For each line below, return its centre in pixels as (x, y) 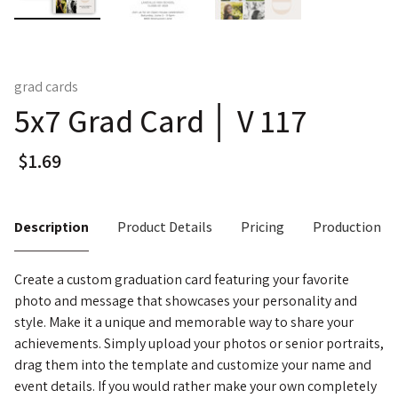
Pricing (263, 227)
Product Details (165, 227)
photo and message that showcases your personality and (186, 300)
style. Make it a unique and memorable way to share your (184, 322)
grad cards (46, 86)
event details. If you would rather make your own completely (195, 386)
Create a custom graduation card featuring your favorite (182, 279)
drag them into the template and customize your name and (193, 364)
